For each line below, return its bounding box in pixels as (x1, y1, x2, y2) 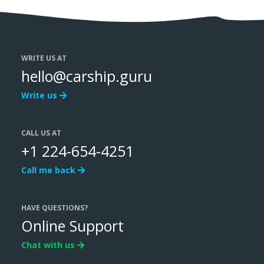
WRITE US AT (21, 53, 67, 63)
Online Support (21, 216, 124, 236)
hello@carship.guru (21, 66, 152, 86)
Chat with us (21, 239, 77, 250)
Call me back (21, 164, 78, 176)
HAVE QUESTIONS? (21, 203, 88, 213)
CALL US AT (21, 128, 61, 138)
